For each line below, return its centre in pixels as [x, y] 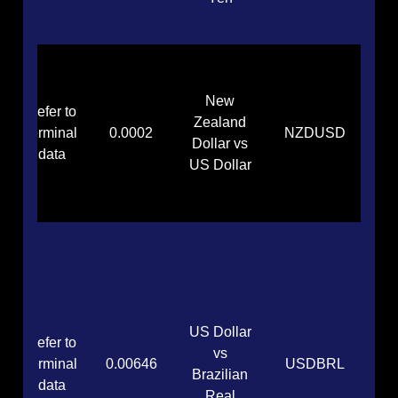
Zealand [220, 123]
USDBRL [314, 364]
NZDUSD [314, 133]
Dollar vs [220, 144]
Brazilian [220, 375]
